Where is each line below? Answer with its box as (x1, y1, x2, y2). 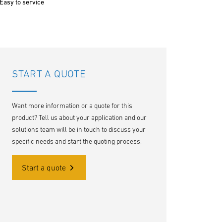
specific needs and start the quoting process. (11, 137, 142, 145)
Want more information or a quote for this (11, 102, 132, 110)
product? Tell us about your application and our (11, 113, 147, 121)
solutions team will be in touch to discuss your (11, 125, 146, 133)
